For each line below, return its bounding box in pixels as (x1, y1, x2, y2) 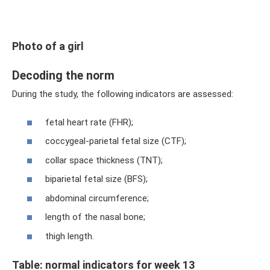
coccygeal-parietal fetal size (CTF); (45, 136, 186, 146)
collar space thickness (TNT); (45, 154, 163, 166)
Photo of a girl (12, 40, 84, 52)
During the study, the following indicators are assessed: (12, 89, 233, 99)
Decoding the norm (12, 69, 115, 83)
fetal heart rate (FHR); (45, 116, 133, 128)
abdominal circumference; (45, 192, 149, 204)
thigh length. (45, 230, 94, 242)
